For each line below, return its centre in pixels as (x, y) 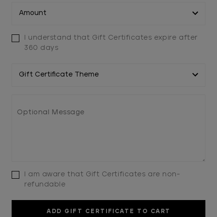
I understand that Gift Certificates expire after (111, 38)
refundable (45, 184)
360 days (41, 48)
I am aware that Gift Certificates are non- (102, 174)
